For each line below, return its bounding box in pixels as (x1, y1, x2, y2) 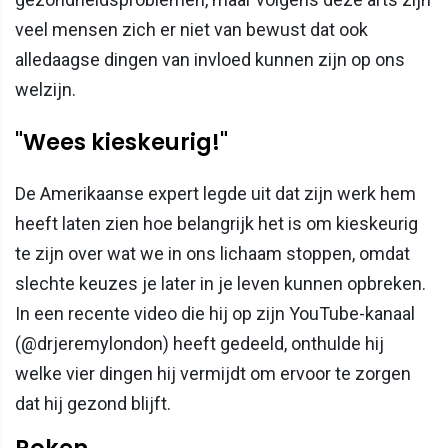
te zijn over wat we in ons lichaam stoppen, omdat (15, 243, 410, 265)
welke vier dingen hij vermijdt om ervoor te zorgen (15, 363, 411, 385)
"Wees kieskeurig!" (15, 126, 228, 159)
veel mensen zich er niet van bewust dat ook (15, 19, 368, 41)
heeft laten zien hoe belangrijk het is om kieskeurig (15, 213, 418, 235)
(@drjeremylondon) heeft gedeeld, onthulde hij (15, 333, 384, 355)
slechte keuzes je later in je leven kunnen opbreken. (15, 273, 426, 295)
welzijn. (15, 79, 76, 101)
